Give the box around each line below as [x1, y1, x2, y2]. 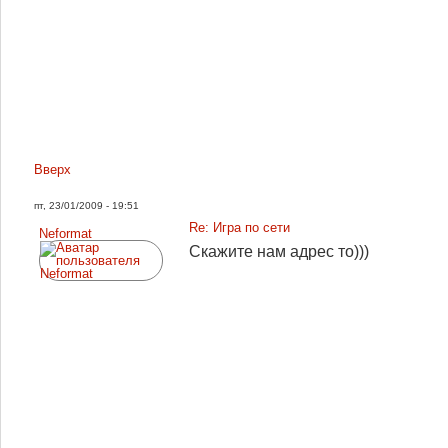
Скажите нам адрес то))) [189, 243, 369, 260]
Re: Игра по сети [189, 220, 290, 235]
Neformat [39, 226, 92, 241]
